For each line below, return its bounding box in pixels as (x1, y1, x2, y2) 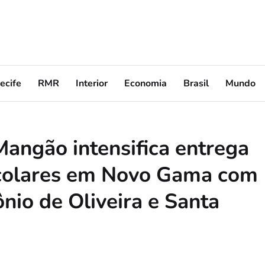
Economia (124, 76, 167, 90)
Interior (76, 76, 108, 90)
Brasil (183, 76, 209, 90)
